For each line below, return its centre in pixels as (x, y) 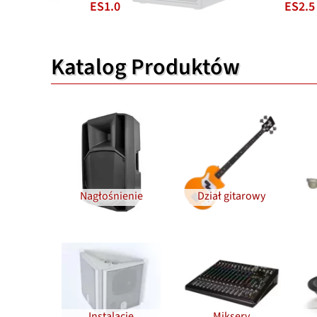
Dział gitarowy (231, 196)
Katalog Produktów (145, 68)
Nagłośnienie (111, 196)
